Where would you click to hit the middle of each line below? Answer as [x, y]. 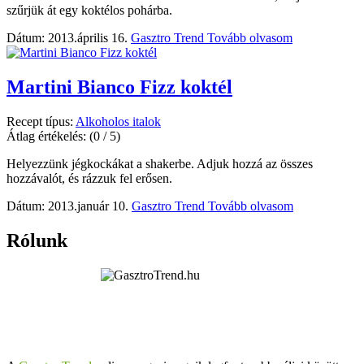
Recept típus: [41, 121]
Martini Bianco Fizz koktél [119, 87]
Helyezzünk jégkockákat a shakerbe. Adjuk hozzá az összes [160, 163]
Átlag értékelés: [48, 136]
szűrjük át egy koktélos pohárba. [89, 11]
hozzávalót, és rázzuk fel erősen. [89, 178]
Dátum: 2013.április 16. [67, 38]
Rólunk [37, 240]
